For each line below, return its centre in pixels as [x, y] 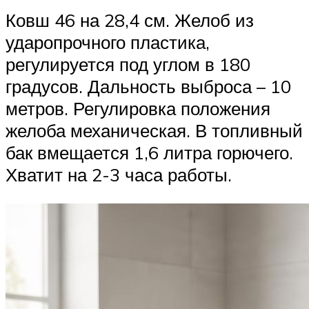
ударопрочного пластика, [108, 42]
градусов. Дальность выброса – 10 [148, 87]
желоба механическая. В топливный [154, 131]
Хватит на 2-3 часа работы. [119, 175]
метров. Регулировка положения [138, 109]
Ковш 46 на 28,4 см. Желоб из [130, 20]
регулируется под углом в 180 [128, 64]
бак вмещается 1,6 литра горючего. [149, 153]
